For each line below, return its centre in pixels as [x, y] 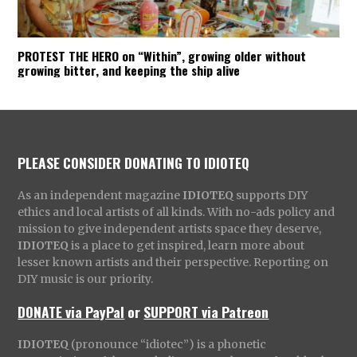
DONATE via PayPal [71, 311]
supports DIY [271, 195]
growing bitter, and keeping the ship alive [129, 70]
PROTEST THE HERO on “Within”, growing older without [162, 55]
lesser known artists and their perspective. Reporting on [173, 262]
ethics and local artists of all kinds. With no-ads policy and [177, 212]
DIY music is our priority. [86, 279]
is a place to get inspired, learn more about [187, 245]
